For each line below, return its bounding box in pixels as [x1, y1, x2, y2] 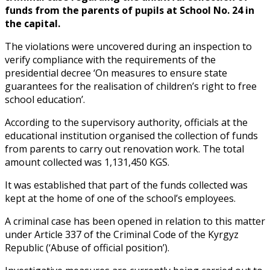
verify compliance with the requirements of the [5, 52, 216, 66]
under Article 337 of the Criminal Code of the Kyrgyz [5, 227, 239, 241]
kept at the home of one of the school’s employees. [5, 191, 236, 205]
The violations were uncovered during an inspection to [5, 39, 252, 53]
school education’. [5, 92, 85, 106]
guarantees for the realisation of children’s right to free [5, 79, 257, 93]
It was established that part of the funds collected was [5, 178, 248, 192]
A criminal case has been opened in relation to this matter [5, 214, 265, 228]
